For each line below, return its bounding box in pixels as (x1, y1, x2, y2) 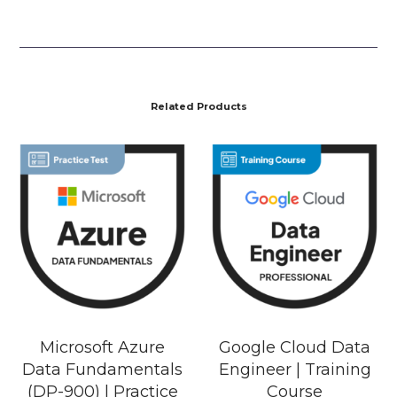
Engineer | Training (218, 359, 371, 379)
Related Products (150, 99, 247, 113)
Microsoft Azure (40, 337, 166, 357)
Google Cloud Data (219, 337, 371, 357)
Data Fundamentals (22, 359, 183, 379)
